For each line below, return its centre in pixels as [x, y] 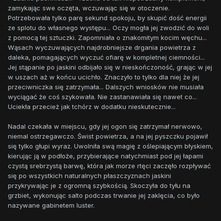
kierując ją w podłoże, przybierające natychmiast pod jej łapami [106, 156]
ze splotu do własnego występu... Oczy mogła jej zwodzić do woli [109, 28]
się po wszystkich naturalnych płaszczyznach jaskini [90, 176]
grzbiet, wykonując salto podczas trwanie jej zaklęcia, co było [104, 196]
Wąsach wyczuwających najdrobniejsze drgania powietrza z [102, 48]
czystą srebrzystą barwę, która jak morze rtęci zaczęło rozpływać [109, 166]
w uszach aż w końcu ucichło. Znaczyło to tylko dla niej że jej [104, 77]
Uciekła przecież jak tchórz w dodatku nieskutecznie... [92, 107]
